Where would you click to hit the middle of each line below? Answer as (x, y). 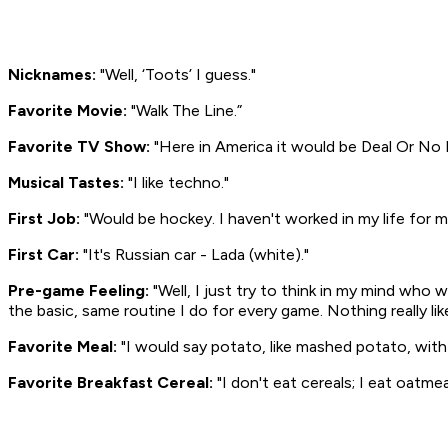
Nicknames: (52, 75)
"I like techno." (176, 183)
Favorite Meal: (62, 347)
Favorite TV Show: (81, 147)
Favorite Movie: (67, 111)
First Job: (44, 219)
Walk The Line (185, 111)
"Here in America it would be (257, 147)
